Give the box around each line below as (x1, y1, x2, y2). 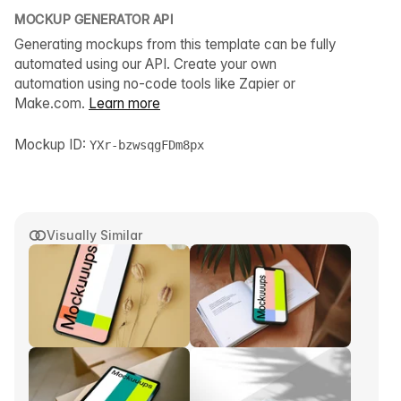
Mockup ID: (14, 136, 90, 154)
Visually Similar (47, 227, 142, 243)
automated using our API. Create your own (14, 55, 277, 73)
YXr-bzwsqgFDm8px (90, 138, 204, 153)
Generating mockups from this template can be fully (14, 36, 336, 54)
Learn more (89, 95, 160, 113)
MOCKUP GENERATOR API (14, 12, 173, 28)
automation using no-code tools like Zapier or (14, 75, 295, 93)
